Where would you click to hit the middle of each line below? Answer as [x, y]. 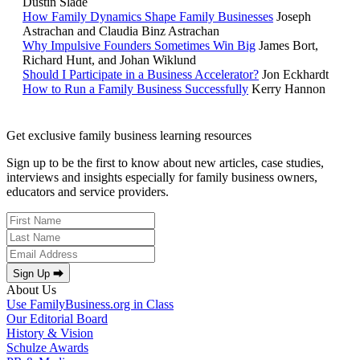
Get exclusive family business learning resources [129, 136]
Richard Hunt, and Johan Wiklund [109, 60]
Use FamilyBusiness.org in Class [90, 305]
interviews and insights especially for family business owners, [162, 178]
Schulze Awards [47, 348]
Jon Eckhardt [295, 75]
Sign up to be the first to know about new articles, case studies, [165, 163]
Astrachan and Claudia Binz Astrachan [121, 31]
